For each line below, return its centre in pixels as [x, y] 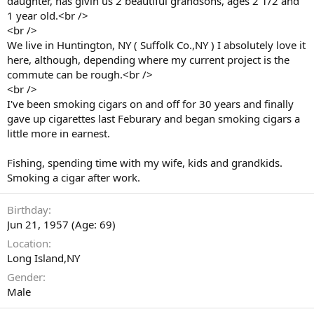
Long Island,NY [43, 258]
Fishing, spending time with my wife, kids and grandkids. [145, 162]
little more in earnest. [59, 133]
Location [28, 243]
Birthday [28, 209]
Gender [25, 277]
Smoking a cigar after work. [74, 177]
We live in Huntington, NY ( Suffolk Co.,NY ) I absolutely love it [156, 45]
